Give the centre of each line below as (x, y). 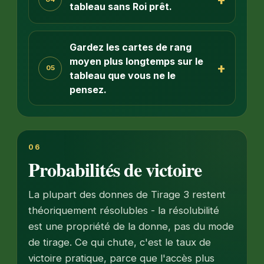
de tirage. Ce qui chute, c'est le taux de (120, 242)
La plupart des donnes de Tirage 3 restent (127, 195)
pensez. (88, 89)
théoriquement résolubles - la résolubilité (124, 211)
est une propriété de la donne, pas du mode (131, 227)
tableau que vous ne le (122, 75)
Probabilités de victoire (115, 169)
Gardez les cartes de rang (130, 47)
